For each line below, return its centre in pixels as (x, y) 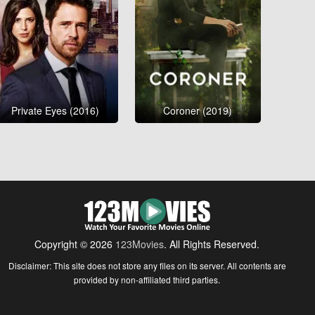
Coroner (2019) (198, 110)
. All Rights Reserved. (212, 244)
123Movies (140, 244)
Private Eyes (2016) (55, 110)
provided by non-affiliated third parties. (147, 280)
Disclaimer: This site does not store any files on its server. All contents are (147, 266)
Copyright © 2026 (75, 244)
